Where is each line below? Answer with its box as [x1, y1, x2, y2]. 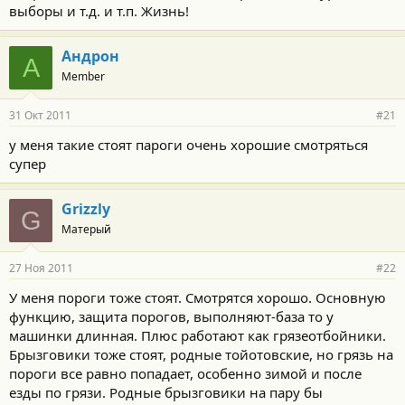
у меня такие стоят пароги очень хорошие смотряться [9, 135, 368, 154]
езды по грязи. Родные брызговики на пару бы [9, 382, 323, 401]
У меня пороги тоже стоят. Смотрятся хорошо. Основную [9, 287, 386, 306]
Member [61, 68, 105, 84]
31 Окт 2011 [9, 107, 71, 123]
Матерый [61, 221, 111, 237]
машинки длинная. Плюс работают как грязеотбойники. [9, 325, 386, 344]
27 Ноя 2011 [9, 259, 73, 276]
